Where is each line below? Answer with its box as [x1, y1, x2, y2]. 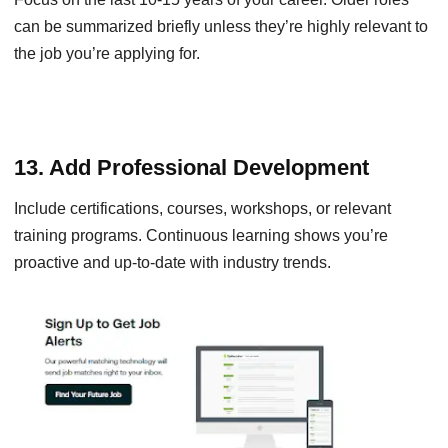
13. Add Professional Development [14, 155, 369, 181]
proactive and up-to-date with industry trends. [14, 254, 331, 272]
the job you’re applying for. [14, 45, 200, 63]
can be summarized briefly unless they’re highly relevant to [14, 18, 428, 36]
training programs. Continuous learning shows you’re [14, 227, 388, 245]
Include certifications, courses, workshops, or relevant [14, 200, 391, 218]
